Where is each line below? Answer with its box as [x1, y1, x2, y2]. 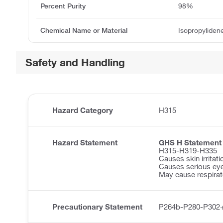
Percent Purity [40, 1, 86, 11]
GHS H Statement [159, 138, 222, 147]
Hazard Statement [52, 138, 117, 147]
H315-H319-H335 [159, 146, 217, 155]
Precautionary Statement [52, 202, 142, 212]
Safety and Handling [25, 56, 125, 69]
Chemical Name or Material [40, 26, 127, 35]
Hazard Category [52, 106, 113, 115]
